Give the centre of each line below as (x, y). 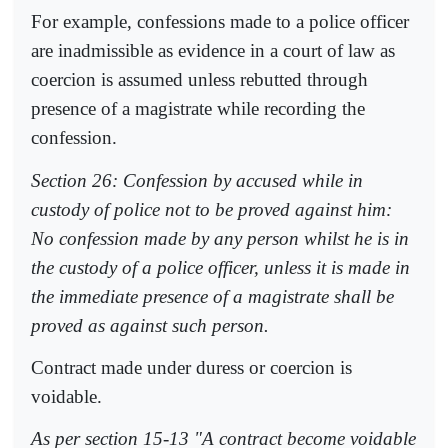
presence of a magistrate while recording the (198, 109)
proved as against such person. (150, 325)
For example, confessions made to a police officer (220, 22)
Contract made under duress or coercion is (191, 367)
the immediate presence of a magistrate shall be (212, 296)
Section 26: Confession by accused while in (197, 180)
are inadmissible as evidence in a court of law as (213, 51)
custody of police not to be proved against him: (211, 209)
